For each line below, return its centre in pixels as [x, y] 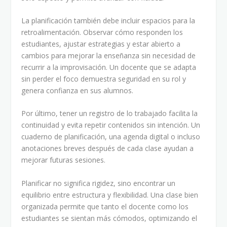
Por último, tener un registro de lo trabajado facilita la [110, 113]
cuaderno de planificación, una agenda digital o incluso [111, 137]
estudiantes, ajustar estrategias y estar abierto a [101, 44]
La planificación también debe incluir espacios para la [108, 20]
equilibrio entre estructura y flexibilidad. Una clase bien [110, 195]
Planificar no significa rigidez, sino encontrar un [99, 183]
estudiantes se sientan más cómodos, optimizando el [109, 218]
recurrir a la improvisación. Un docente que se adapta [109, 67]
